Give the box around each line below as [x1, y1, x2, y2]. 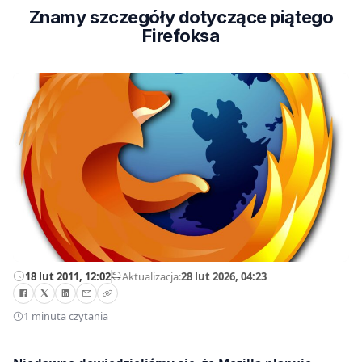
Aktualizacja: [122, 268, 181, 284]
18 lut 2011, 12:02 [25, 268, 111, 284]
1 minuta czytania [23, 309, 108, 324]
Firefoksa [142, 25, 220, 46]
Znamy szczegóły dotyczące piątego [28, 6, 334, 27]
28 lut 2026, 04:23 [181, 268, 267, 284]
